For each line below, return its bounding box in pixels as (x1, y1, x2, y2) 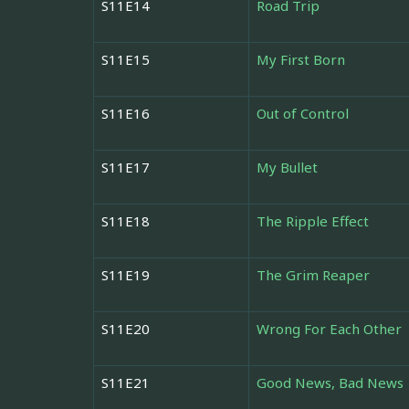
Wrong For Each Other (257, 320, 402, 339)
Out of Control (257, 104, 349, 123)
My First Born (257, 50, 345, 69)
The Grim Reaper (257, 266, 370, 285)
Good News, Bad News (257, 373, 404, 393)
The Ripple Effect (257, 212, 369, 231)
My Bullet (257, 158, 318, 177)
